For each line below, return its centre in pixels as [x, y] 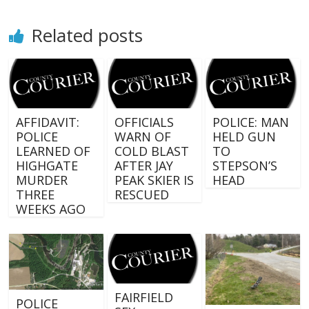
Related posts [87, 36]
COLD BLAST [151, 151]
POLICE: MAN [250, 122]
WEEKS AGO [51, 209]
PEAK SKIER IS [154, 180]
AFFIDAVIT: [48, 122]
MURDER [42, 180]
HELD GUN [244, 136]
